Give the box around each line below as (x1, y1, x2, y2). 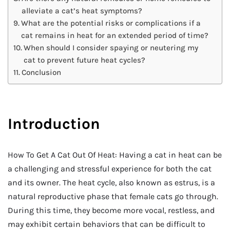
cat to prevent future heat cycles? (24, 55, 146, 65)
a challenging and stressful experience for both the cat (8, 164, 212, 174)
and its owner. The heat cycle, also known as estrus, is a (8, 178, 215, 187)
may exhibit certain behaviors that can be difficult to (8, 219, 205, 229)
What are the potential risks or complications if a (21, 18, 201, 28)
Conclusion (22, 67, 62, 77)
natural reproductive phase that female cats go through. (8, 191, 218, 201)
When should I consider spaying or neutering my (24, 43, 199, 52)
